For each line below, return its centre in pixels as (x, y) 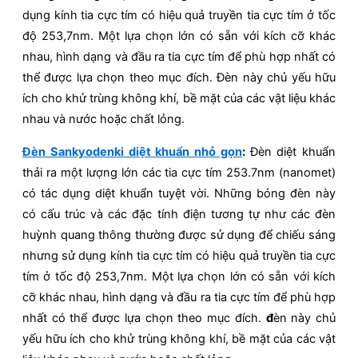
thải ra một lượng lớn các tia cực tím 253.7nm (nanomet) (179, 173)
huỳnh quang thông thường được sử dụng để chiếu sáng (179, 235)
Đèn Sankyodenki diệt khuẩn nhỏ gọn (132, 152)
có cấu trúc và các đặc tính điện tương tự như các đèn (179, 215)
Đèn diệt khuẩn (292, 152)
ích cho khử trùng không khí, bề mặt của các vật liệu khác (179, 99)
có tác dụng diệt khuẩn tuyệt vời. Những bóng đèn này (179, 194)
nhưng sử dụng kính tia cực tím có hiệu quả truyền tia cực (179, 256)
